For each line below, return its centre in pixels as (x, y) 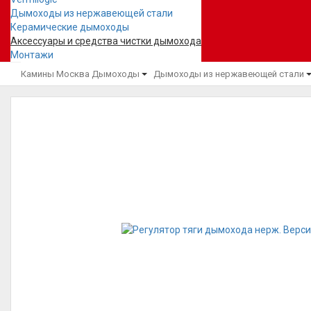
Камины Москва (55, 74)
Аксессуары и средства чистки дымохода (106, 41)
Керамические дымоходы (70, 27)
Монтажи (32, 55)
